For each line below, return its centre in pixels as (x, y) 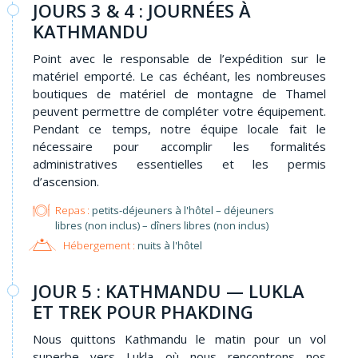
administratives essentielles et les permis (179, 163)
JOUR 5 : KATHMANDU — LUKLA (169, 290)
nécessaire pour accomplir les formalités (179, 146)
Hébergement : (99, 246)
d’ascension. (66, 181)
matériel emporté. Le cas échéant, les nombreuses (179, 76)
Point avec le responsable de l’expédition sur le (179, 58)
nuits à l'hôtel (168, 246)
